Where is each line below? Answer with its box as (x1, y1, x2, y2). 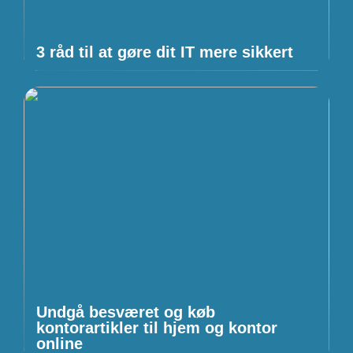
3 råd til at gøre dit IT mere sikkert (36, 43, 293, 61)
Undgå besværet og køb (36, 303, 215, 321)
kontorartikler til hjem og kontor (36, 318, 277, 336)
